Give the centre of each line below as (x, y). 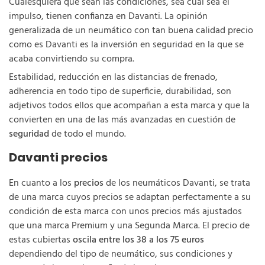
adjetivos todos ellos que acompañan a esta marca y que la (129, 106)
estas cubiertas (41, 240)
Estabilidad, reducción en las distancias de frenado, (113, 77)
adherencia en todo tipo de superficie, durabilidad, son (120, 92)
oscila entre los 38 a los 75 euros (138, 240)
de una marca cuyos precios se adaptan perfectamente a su (130, 198)
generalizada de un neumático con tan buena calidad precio (131, 31)
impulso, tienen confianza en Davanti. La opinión (108, 17)
